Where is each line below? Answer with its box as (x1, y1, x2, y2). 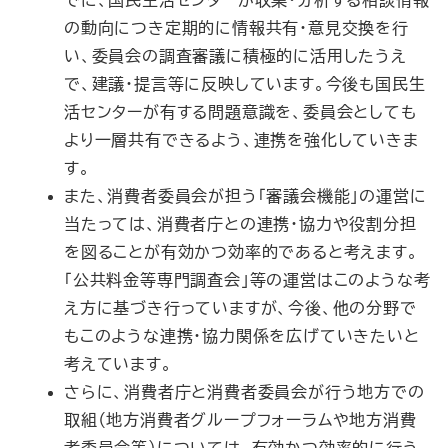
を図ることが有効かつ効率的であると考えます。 (64, 244, 419, 260)
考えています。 (64, 356, 173, 372)
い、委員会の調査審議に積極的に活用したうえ (64, 48, 407, 64)
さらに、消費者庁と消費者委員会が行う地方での (64, 384, 425, 400)
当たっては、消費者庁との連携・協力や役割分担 (64, 216, 417, 232)
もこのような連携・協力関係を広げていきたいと (64, 328, 420, 344)
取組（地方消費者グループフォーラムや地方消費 (64, 412, 417, 428)
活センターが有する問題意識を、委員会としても (64, 104, 417, 120)
